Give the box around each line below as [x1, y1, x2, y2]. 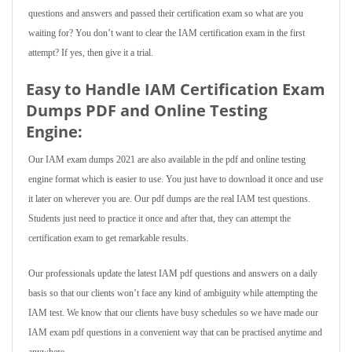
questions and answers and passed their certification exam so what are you [28, 8, 303, 19]
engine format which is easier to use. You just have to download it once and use [28, 174, 323, 185]
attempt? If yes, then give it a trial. [28, 47, 153, 58]
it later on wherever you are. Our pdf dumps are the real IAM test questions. [28, 193, 310, 204]
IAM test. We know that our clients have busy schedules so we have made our [28, 307, 318, 318]
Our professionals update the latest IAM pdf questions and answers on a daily [28, 268, 317, 279]
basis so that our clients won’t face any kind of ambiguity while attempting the [28, 288, 317, 299]
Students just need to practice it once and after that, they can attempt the [28, 213, 291, 224]
